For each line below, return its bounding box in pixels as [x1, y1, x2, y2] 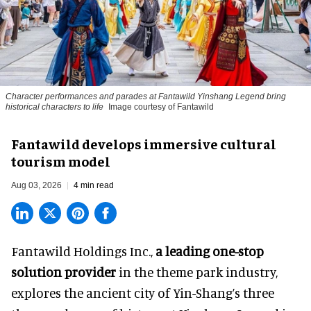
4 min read [74, 180, 114, 191]
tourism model [11, 152, 110, 170]
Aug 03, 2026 [11, 180, 62, 191]
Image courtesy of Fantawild [108, 102, 214, 112]
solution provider [11, 264, 116, 280]
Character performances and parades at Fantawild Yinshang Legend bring [6, 92, 286, 102]
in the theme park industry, [116, 264, 278, 280]
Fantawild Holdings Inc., [11, 243, 155, 260]
